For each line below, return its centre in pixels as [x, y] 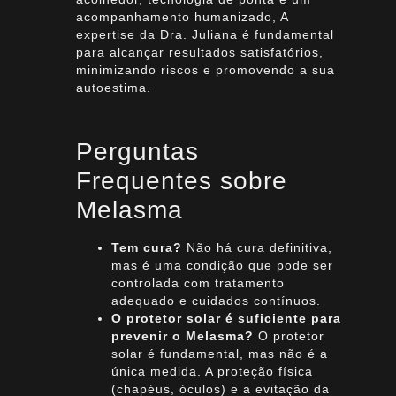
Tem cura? [146, 247]
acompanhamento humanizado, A [182, 17]
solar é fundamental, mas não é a [219, 353]
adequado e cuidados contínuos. [216, 300]
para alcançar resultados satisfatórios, [199, 53]
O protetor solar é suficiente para [226, 318]
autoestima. [113, 88]
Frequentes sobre [181, 180]
